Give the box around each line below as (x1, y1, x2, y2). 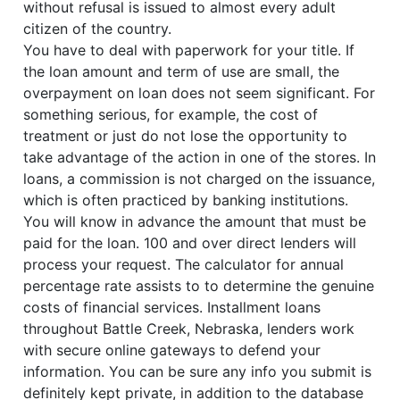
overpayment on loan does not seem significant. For (23, 84, 376, 103)
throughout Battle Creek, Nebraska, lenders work (23, 320, 355, 338)
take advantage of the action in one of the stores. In (23, 148, 377, 167)
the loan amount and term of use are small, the (23, 62, 340, 81)
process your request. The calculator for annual (23, 255, 345, 274)
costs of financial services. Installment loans (23, 298, 321, 317)
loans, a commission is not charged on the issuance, (23, 170, 376, 188)
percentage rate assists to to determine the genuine (23, 277, 375, 296)
